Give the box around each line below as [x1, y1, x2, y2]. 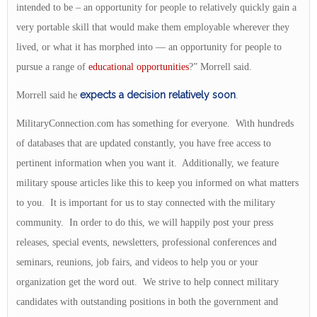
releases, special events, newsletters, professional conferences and [16, 237, 277, 248]
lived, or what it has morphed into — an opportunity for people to [16, 41, 282, 52]
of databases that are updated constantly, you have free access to [16, 138, 271, 149]
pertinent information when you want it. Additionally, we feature [16, 158, 279, 169]
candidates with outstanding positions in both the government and [16, 296, 278, 308]
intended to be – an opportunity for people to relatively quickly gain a [16, 1, 296, 13]
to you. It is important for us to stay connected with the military [16, 197, 275, 209]
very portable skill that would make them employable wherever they [16, 21, 289, 33]
